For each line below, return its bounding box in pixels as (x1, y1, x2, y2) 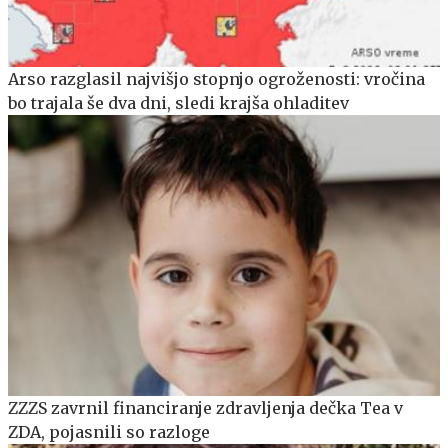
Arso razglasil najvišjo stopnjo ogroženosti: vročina (8, 68, 425, 89)
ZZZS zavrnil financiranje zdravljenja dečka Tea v (8, 397, 403, 418)
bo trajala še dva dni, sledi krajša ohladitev (8, 92, 349, 113)
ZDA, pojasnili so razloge (8, 421, 210, 442)
